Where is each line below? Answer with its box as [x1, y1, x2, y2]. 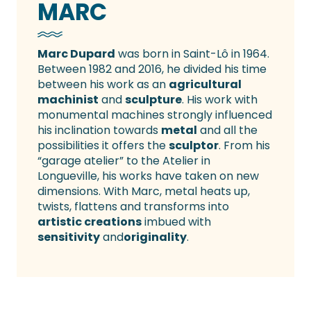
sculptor [169, 137, 219, 154]
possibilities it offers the [37, 137, 169, 154]
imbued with [142, 214, 211, 230]
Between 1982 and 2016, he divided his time [37, 61, 267, 78]
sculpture [125, 92, 182, 108]
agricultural [169, 76, 242, 93]
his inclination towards [37, 122, 161, 139]
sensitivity [37, 229, 100, 246]
